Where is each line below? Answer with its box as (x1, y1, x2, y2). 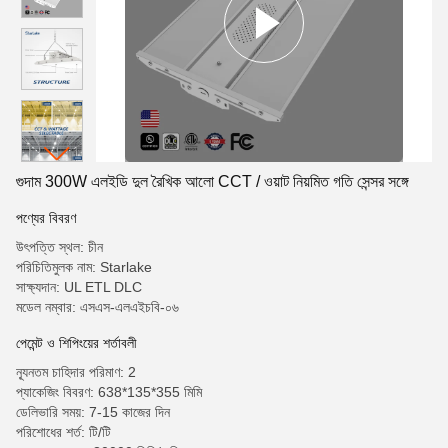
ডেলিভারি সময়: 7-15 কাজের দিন (16, 404, 170, 420)
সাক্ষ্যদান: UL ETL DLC (16, 279, 142, 295)
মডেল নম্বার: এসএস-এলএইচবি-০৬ (16, 299, 179, 315)
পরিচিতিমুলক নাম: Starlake (16, 259, 152, 275)
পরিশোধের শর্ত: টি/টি (16, 424, 111, 440)
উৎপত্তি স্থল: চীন (16, 239, 103, 255)
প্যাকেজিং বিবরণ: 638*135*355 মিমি (16, 384, 202, 400)
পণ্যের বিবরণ (16, 210, 76, 226)
